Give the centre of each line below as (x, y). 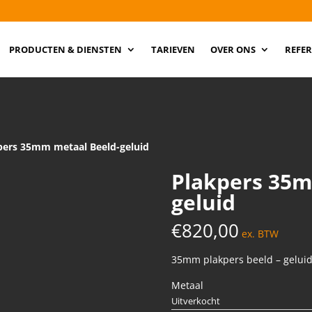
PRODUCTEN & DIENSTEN (65, 49)
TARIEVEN (173, 49)
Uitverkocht (195, 301)
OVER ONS (233, 49)
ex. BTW (260, 234)
